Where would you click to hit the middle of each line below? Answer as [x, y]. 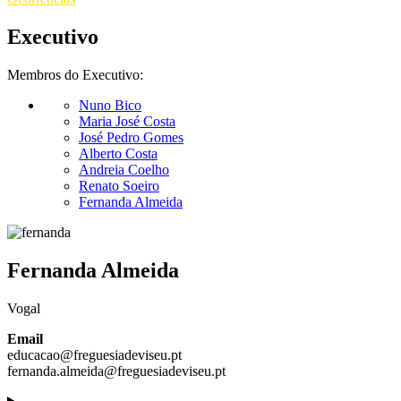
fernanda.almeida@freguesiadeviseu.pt [116, 371]
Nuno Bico [110, 105]
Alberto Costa [118, 153]
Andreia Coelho [124, 169]
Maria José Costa [127, 121]
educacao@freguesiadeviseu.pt [94, 354]
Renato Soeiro [119, 185]
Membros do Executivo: [75, 74]
